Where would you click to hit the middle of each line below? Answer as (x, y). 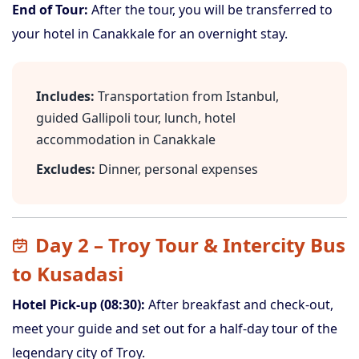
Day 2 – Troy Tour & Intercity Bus (190, 245)
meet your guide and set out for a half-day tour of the (175, 329)
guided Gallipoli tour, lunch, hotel (136, 118)
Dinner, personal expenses (177, 169)
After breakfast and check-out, (239, 305)
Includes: (65, 96)
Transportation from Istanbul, (187, 96)
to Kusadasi (68, 274)
